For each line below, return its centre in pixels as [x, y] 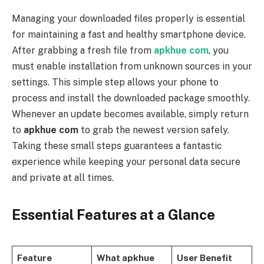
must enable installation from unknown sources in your [132, 67]
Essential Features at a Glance [113, 215]
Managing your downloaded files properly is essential [128, 19]
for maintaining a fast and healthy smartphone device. [129, 35]
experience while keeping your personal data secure [126, 162]
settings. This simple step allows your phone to [115, 82]
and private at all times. [63, 178]
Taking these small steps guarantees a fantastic [117, 146]
